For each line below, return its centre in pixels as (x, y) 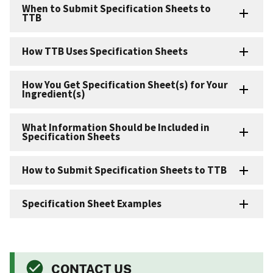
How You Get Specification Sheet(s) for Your (125, 84)
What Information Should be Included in (116, 127)
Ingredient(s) (54, 94)
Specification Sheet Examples (92, 203)
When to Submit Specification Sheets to (116, 8)
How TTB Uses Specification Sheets (105, 51)
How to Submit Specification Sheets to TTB (124, 170)
